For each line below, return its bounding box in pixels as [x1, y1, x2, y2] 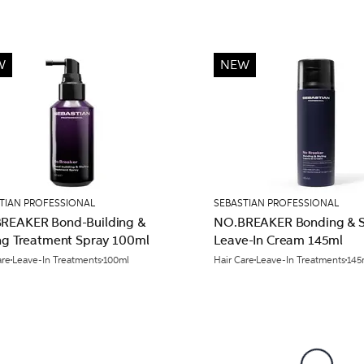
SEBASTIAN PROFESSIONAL [214, 197, 340, 209]
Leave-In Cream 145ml [214, 232, 344, 248]
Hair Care [214, 254, 255, 266]
